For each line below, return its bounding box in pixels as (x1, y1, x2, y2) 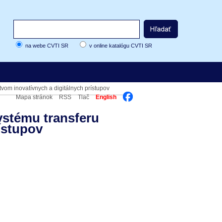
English (96, 94, 116, 101)
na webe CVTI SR (25, 43, 68, 49)
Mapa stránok (16, 94, 53, 101)
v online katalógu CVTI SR (89, 43, 152, 49)
